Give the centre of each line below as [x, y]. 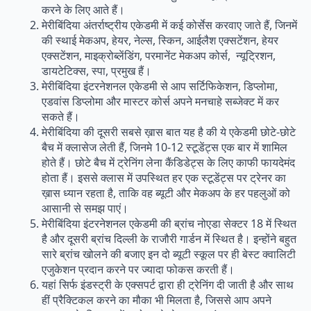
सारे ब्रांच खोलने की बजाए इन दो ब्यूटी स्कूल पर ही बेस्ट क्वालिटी [169, 254]
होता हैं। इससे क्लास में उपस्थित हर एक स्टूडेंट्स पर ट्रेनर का [164, 177]
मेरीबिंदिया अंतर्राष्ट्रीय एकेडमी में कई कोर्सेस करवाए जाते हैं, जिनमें [169, 25]
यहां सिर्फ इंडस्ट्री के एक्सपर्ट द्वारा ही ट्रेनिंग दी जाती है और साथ [168, 284]
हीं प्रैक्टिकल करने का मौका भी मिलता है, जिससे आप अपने [157, 300]
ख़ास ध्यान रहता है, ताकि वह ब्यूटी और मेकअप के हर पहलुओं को [166, 193]
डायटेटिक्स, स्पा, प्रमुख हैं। [96, 70]
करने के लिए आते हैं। [83, 9]
